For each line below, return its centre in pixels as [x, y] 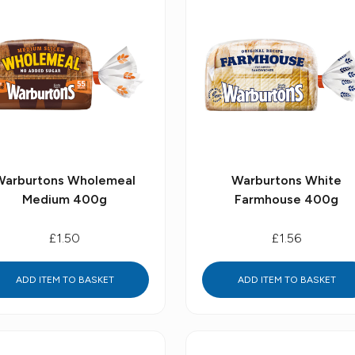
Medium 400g [65, 199]
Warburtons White [286, 180]
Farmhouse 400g [286, 199]
